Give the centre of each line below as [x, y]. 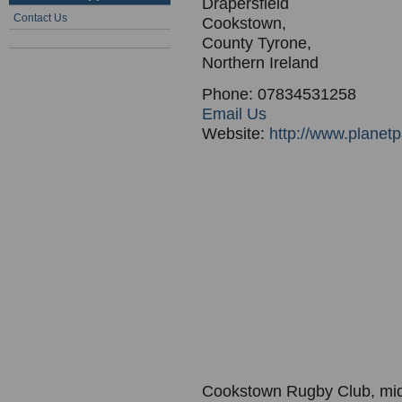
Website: [236, 134]
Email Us [234, 114]
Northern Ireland [260, 63]
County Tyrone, [257, 43]
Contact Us [40, 18]
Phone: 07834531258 [279, 94]
